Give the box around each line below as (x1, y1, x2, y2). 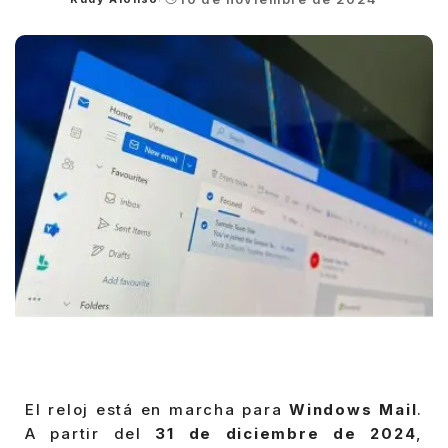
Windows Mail (289, 400, 418, 420)
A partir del (25, 424, 156, 444)
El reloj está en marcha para (25, 400, 290, 420)
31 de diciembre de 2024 (155, 424, 417, 444)
